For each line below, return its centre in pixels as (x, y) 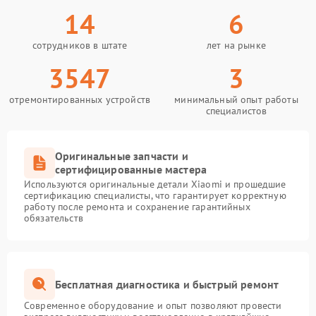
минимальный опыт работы (236, 99)
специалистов (236, 111)
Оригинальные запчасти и (122, 156)
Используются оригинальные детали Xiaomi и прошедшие (155, 184)
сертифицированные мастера (131, 169)
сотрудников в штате (80, 45)
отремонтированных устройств (80, 99)
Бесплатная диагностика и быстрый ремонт (167, 284)
